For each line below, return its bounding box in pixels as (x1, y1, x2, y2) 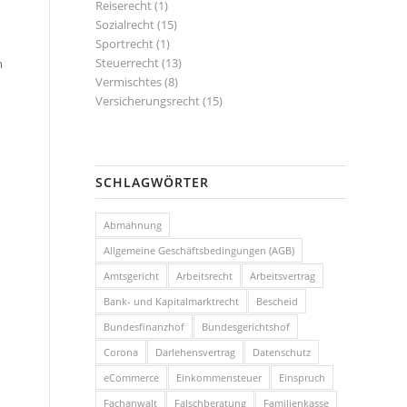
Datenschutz (253, 345, 312, 359)
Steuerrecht (95, 55, 160, 71)
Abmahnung (104, 218, 163, 232)
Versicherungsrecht (95, 93, 201, 109)
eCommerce (104, 371, 160, 384)
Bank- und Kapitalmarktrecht (104, 294, 240, 308)
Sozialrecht (95, 16, 155, 33)
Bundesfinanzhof (104, 320, 185, 333)
